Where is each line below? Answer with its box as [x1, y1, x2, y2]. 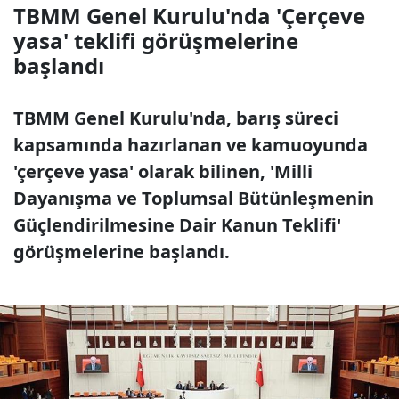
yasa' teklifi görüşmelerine [13, 26, 298, 55]
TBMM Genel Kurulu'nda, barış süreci [13, 106, 338, 130]
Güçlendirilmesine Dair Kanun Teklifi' [13, 213, 341, 237]
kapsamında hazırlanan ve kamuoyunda [13, 133, 368, 157]
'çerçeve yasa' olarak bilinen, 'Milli [13, 159, 313, 183]
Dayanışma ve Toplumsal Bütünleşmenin [13, 186, 374, 210]
